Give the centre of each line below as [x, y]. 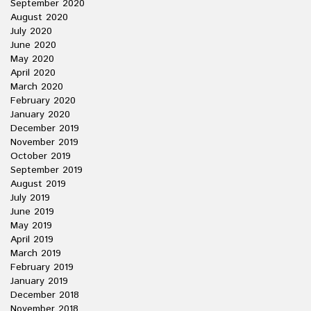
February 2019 [42, 267]
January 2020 [40, 115]
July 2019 [30, 198]
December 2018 [45, 295]
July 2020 [31, 31]
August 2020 [39, 17]
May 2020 [32, 59]
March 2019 [36, 253]
